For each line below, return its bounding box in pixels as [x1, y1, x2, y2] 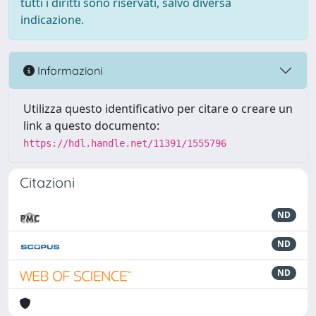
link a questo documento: [23, 118, 159, 133]
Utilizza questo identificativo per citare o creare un [23, 101, 293, 116]
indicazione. [20, 12, 84, 28]
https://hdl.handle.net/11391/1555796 [23, 138, 226, 149]
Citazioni [20, 174, 75, 191]
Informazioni [35, 63, 102, 78]
